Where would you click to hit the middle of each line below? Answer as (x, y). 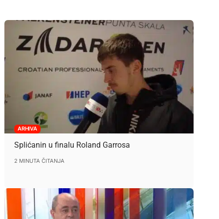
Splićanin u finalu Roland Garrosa (72, 145)
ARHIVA (27, 129)
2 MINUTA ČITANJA (39, 161)
